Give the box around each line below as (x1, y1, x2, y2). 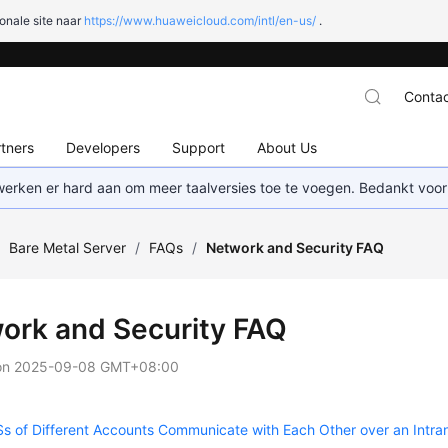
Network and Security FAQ (206, 239, 385, 256)
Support (172, 138, 226, 156)
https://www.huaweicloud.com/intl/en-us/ (84, 13, 317, 28)
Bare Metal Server (9, 239, 127, 256)
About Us (257, 138, 318, 156)
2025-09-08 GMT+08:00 (14, 358, 180, 375)
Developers (66, 138, 141, 156)
